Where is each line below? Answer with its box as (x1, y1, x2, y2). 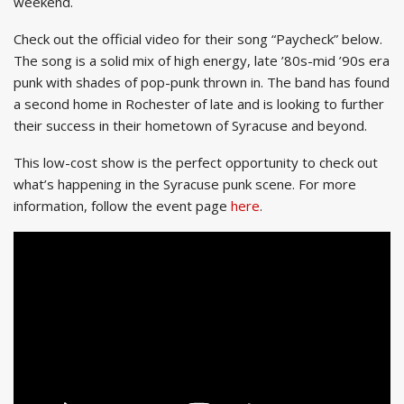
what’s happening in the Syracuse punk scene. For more (14, 175, 356, 194)
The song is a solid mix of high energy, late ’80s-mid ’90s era (14, 51, 390, 70)
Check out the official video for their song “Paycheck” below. (14, 30, 382, 49)
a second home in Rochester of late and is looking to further (14, 95, 384, 114)
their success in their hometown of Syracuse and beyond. (14, 116, 367, 135)
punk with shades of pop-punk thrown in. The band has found (14, 73, 390, 92)
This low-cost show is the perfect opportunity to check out (14, 153, 378, 172)
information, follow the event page (14, 197, 231, 216)
